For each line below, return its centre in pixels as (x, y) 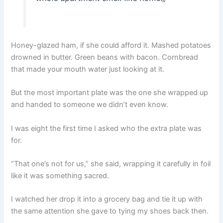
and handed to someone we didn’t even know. (90, 105)
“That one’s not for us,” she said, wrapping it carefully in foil (111, 164)
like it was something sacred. (60, 176)
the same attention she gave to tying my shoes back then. (110, 211)
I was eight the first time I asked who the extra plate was (107, 128)
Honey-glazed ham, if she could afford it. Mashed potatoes (111, 45)
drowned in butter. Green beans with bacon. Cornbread (105, 57)
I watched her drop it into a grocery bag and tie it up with (107, 199)
